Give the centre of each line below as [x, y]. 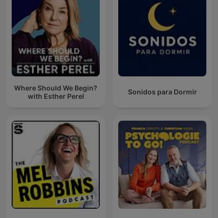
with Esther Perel [56, 96]
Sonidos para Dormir [162, 92]
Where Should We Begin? [56, 88]
